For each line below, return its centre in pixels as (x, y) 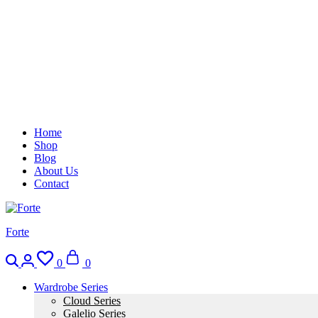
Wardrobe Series (71, 287)
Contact (51, 183)
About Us (56, 171)
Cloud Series (92, 301)
